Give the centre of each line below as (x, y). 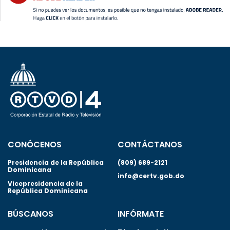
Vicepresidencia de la (45, 183)
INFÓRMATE (141, 214)
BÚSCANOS (31, 214)
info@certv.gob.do (151, 176)
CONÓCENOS (35, 144)
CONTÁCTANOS (150, 144)
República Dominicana (48, 190)
